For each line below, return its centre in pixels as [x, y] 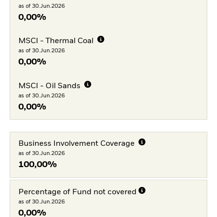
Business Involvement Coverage [77, 144]
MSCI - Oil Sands [50, 86]
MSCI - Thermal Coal [57, 41]
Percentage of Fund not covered [77, 192]
